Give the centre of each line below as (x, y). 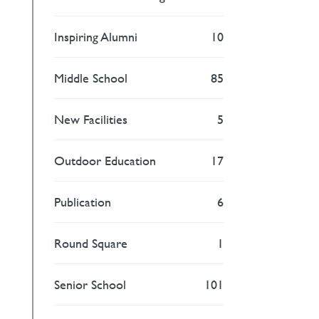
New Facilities (91, 119)
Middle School (91, 78)
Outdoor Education (105, 160)
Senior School (90, 284)
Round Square (91, 243)
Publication (83, 202)
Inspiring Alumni (96, 36)
